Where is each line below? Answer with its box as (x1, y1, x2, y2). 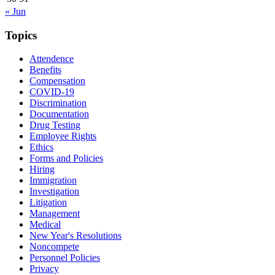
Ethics (29, 142, 53, 153)
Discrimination (29, 98, 87, 109)
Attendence (29, 53, 74, 64)
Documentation (29, 109, 89, 120)
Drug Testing (29, 120, 80, 131)
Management (29, 208, 80, 219)
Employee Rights (29, 131, 96, 142)
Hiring (29, 164, 55, 175)
